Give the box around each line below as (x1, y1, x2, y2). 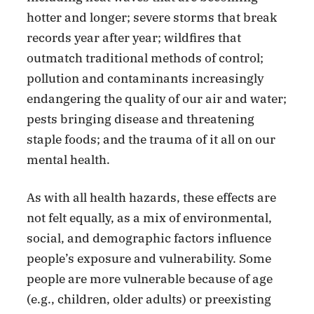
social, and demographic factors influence (27, 231, 272, 247)
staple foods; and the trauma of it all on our (27, 131, 276, 147)
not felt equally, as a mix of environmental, (27, 210, 273, 226)
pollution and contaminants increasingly (27, 70, 264, 86)
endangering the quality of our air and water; (27, 90, 287, 107)
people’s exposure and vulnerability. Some (27, 251, 272, 267)
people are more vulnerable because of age (27, 271, 273, 287)
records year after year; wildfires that (27, 29, 242, 46)
